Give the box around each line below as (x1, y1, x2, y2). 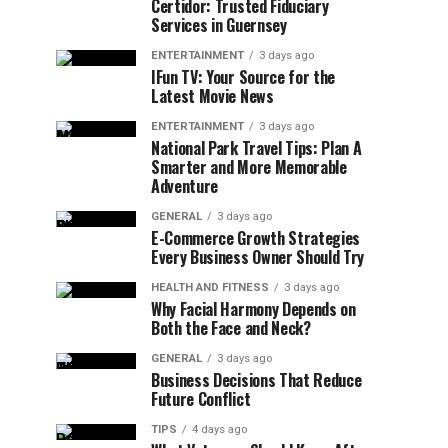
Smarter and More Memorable (151, 155, 347, 179)
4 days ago (192, 423, 247, 436)
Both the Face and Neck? (151, 316, 311, 340)
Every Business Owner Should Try (151, 245, 365, 269)
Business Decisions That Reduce (151, 368, 362, 392)
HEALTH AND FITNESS (151, 281, 269, 294)
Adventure (151, 174, 219, 198)
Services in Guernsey (151, 13, 287, 37)
